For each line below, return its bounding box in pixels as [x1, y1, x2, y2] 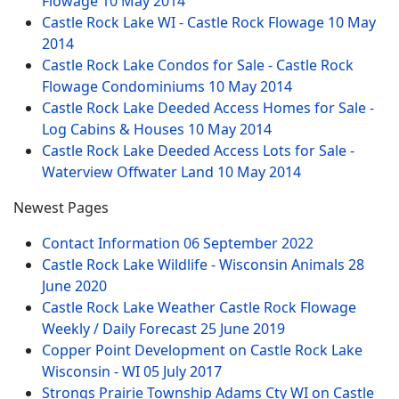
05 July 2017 [143, 362, 222, 381]
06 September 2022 [183, 233, 313, 253]
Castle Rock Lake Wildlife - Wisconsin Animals [42, 255, 348, 274]
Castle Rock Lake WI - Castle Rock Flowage [42, 12, 328, 32]
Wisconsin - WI [42, 362, 143, 381]
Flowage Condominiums [42, 77, 208, 96]
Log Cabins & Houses [42, 119, 188, 139]
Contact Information [42, 233, 183, 253]
